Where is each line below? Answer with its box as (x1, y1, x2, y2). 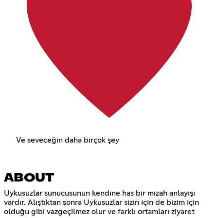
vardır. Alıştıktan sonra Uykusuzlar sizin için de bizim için (4, 199, 199, 207)
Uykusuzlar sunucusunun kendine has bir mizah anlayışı (4, 189, 195, 198)
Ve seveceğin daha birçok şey (16, 136, 119, 145)
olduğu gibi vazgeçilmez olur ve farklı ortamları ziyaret (4, 208, 195, 216)
